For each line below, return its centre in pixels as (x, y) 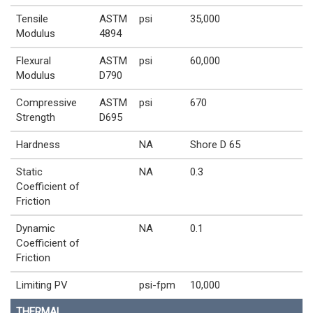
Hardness (38, 144)
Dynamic (36, 228)
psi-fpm (157, 285)
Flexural (34, 60)
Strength (36, 117)
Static (29, 172)
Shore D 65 (215, 144)
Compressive (46, 102)
